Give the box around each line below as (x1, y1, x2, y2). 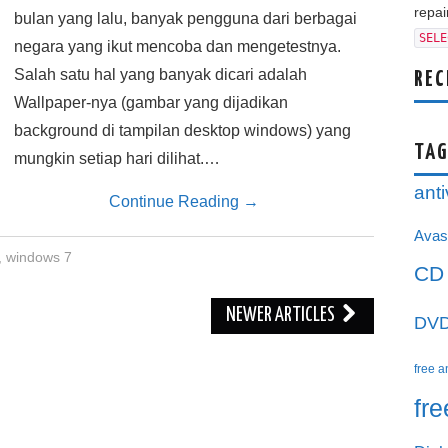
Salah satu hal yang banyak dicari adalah (14, 66, 307, 83)
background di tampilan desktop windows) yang (14, 122, 351, 139)
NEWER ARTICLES (226, 306, 339, 325)
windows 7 (5, 249, 72, 265)
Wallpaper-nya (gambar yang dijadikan (14, 94, 288, 111)
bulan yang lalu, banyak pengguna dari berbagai (14, 10, 357, 27)
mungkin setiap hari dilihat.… (14, 150, 220, 167)
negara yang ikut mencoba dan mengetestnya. (14, 38, 341, 55)
